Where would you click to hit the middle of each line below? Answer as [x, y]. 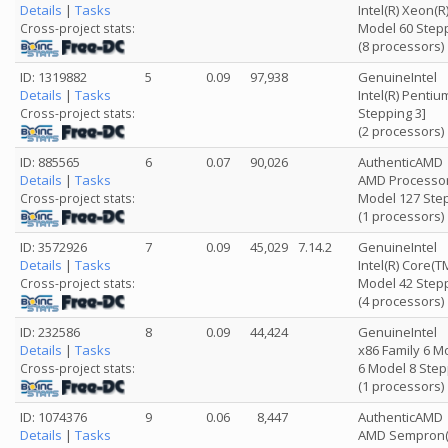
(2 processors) [401, 131]
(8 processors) [401, 46]
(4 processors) [401, 301]
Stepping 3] [392, 113]
